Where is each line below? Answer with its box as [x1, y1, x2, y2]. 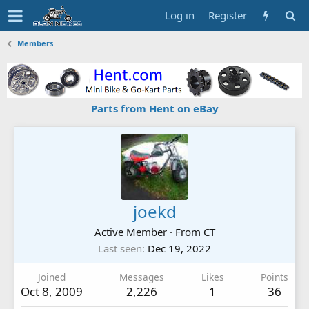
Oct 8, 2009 [21, 283, 83, 299]
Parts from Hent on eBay [90, 101, 219, 115]
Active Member [94, 224, 167, 239]
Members [17, 38, 54, 48]
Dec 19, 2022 [148, 241, 211, 255]
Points [260, 270, 288, 283]
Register [208, 8, 247, 22]
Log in [165, 8, 195, 22]
